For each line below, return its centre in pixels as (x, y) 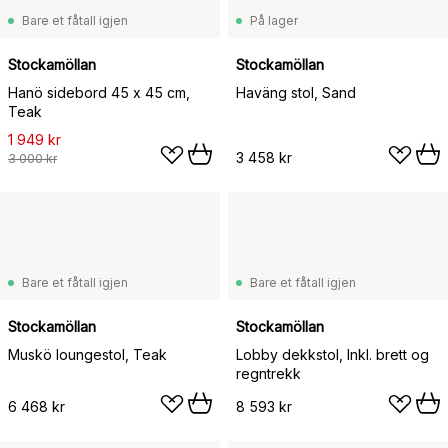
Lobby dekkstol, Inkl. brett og (332, 354)
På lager (274, 20)
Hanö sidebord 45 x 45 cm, (99, 92)
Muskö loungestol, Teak (87, 354)
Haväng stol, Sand (296, 92)
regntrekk (268, 373)
